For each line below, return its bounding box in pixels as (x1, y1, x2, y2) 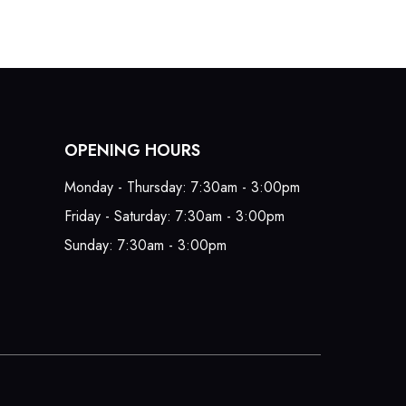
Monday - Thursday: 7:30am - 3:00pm (63, 177, 300, 198)
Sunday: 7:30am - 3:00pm (63, 235, 227, 256)
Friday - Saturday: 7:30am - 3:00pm (63, 206, 285, 227)
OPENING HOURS (63, 139, 200, 163)
